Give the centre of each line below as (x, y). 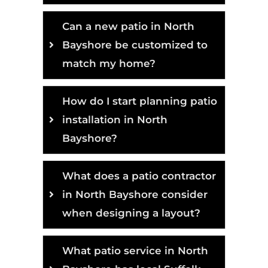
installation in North (115, 120)
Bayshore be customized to (135, 45)
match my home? (109, 64)
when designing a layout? (132, 213)
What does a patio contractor (139, 176)
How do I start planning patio (140, 101)
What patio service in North (135, 251)
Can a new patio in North (129, 27)
